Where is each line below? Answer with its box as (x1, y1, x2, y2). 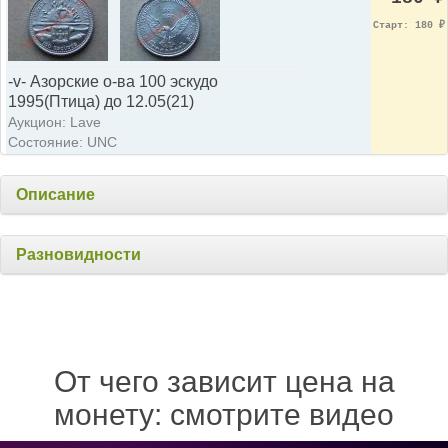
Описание (16, 185, 95, 203)
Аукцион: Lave (8, 113, 101, 130)
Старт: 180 (373, 19, 439, 31)
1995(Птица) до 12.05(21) (8, 92, 194, 110)
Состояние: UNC (8, 133, 117, 150)
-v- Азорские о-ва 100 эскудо (8, 72, 218, 90)
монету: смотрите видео (54, 397, 394, 431)
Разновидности (16, 245, 141, 263)
